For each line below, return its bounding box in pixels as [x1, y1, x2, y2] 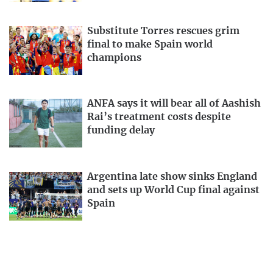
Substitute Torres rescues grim [87, 26, 239, 36]
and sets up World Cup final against [87, 185, 260, 196]
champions [87, 52, 141, 63]
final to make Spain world [87, 39, 213, 49]
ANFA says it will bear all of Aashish [87, 99, 261, 109]
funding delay [87, 126, 155, 136]
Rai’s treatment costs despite [87, 112, 231, 122]
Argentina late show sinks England [87, 172, 257, 182]
